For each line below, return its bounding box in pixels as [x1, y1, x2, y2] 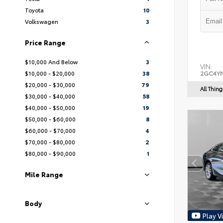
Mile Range [25, 170, 63, 179]
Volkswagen [25, 17, 58, 25]
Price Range [25, 38, 66, 47]
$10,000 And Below [25, 57, 78, 66]
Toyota [25, 5, 44, 14]
